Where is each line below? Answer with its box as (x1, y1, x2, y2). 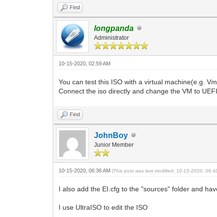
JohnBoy (94, 131, 128, 139)
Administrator (94, 34, 129, 41)
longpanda (94, 24, 134, 32)
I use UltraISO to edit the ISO (59, 203, 148, 211)
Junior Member (94, 141, 134, 148)
